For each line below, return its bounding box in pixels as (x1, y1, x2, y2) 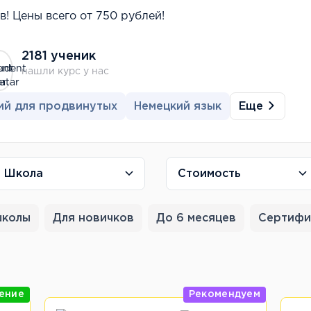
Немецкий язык (134, 101, 221, 112)
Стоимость (178, 168, 241, 179)
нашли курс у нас (22, 67, 109, 76)
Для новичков (53, 212, 134, 224)
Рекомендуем (188, 290, 260, 299)
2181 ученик (22, 51, 96, 62)
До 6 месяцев (156, 212, 236, 224)
